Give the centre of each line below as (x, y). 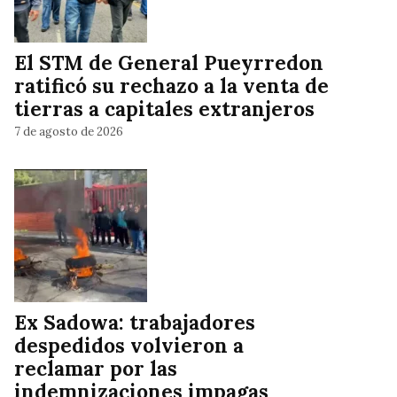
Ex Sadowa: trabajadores (135, 323)
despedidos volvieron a (129, 346)
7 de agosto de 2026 (69, 131)
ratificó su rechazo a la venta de (171, 86)
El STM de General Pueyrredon (169, 63)
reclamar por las (96, 369)
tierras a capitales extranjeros (164, 109)
